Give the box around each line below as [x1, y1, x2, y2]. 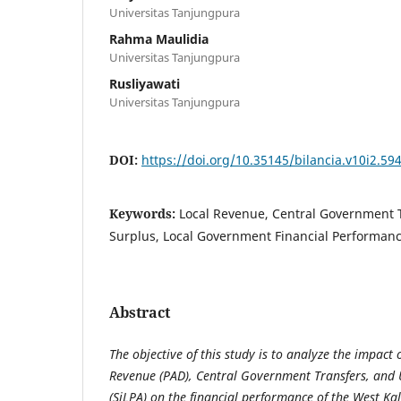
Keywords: [109, 204, 179, 222]
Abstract [109, 302, 170, 322]
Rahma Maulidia [109, 30, 209, 47]
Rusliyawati [109, 74, 180, 92]
